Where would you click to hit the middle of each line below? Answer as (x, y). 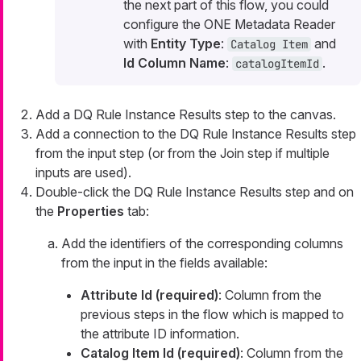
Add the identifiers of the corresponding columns (202, 243)
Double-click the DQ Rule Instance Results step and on (195, 191)
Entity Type (186, 43)
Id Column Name (174, 62)
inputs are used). (83, 172)
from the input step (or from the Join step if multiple (183, 153)
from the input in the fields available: (164, 262)
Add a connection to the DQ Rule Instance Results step (196, 133)
